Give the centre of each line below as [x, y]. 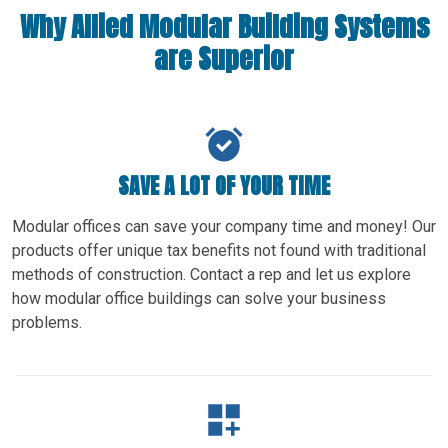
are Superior [224, 58]
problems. [47, 322]
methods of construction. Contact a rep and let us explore [211, 274]
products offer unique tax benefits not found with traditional [219, 250]
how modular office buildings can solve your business [199, 298]
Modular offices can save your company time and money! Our [224, 226]
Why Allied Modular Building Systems [224, 26]
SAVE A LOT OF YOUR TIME [224, 185]
